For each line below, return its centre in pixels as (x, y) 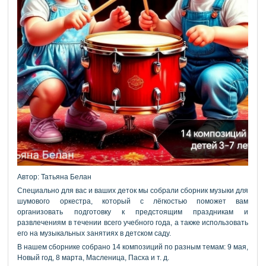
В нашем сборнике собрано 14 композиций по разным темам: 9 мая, (133, 247)
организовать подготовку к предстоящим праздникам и (133, 212)
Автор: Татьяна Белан (55, 177)
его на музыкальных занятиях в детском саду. (94, 233)
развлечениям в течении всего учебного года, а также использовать (133, 223)
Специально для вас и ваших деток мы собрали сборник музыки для (133, 191)
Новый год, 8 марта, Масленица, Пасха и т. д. (94, 258)
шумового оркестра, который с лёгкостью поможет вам (133, 201)
